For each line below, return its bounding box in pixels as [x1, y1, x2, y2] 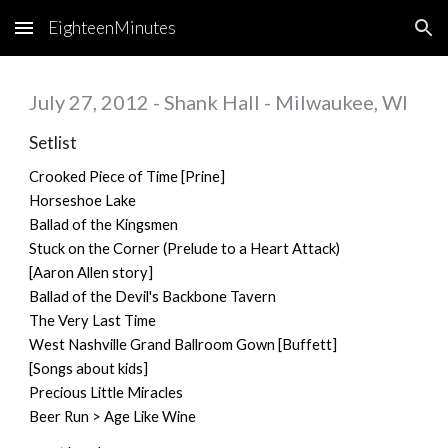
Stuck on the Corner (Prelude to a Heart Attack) [29, 240, 341, 257]
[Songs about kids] [29, 360, 149, 377]
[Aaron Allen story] [29, 264, 154, 281]
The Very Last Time [29, 312, 157, 329]
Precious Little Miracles [29, 384, 184, 401]
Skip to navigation [307, 28, 432, 46]
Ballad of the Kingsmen [29, 216, 179, 233]
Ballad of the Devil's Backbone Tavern [29, 288, 277, 305]
